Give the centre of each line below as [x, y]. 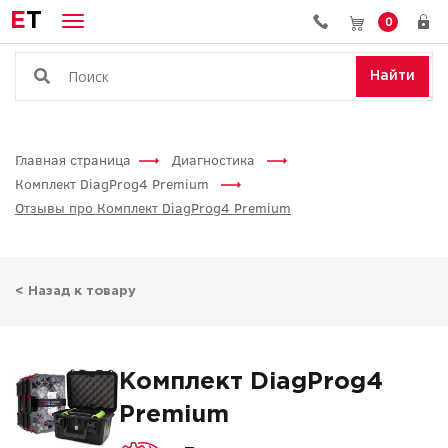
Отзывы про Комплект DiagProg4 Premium [153, 207]
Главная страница [73, 159]
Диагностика [215, 159]
